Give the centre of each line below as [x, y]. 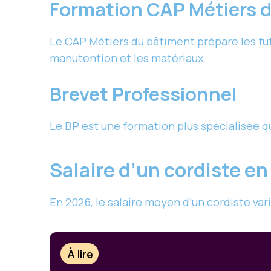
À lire [80, 254]
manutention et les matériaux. [128, 58]
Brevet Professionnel [143, 94]
